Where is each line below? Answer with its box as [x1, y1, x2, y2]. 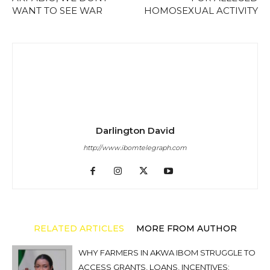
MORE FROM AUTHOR [136, 223, 237, 234]
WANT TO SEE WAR [12, 5, 102, 16]
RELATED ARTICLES [33, 223, 124, 234]
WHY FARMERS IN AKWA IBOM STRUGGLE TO [78, 248, 256, 257]
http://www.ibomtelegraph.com [83, 143, 187, 152]
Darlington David [95, 125, 175, 136]
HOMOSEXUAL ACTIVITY [144, 5, 258, 16]
